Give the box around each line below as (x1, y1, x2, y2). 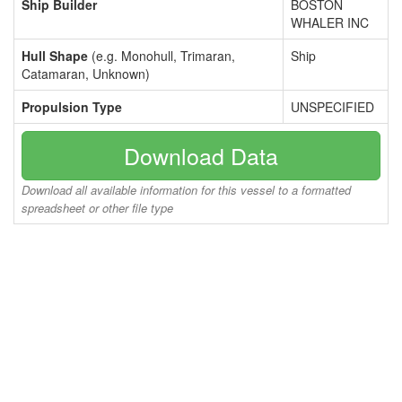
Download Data (124, 139, 278, 171)
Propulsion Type (22, 98, 122, 116)
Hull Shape (22, 47, 88, 65)
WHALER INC (291, 13, 369, 31)
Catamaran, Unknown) (22, 65, 150, 83)
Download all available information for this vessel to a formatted (22, 181, 351, 198)
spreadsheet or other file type (22, 199, 173, 216)
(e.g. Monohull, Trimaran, (88, 47, 235, 65)
